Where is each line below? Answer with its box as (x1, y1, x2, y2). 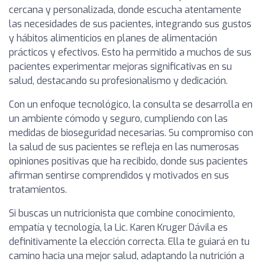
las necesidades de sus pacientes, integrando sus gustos (9, 18, 251, 30)
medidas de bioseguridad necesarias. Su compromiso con (9, 127, 253, 139)
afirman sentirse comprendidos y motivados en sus (9, 169, 229, 182)
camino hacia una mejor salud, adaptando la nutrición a (9, 250, 244, 262)
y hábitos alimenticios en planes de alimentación (9, 32, 217, 44)
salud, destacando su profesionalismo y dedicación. (9, 75, 228, 87)
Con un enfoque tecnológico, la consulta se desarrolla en (9, 98, 253, 111)
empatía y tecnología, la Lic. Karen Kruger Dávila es (9, 221, 228, 234)
